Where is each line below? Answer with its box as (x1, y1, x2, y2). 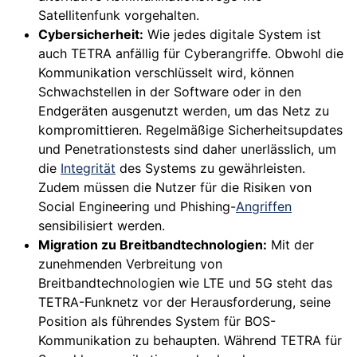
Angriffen (236, 198, 292, 215)
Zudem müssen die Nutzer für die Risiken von (38, 179, 312, 196)
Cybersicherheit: (38, 26, 143, 43)
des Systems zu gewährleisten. (116, 160, 305, 177)
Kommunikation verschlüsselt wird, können (38, 65, 294, 81)
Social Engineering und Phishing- (38, 198, 236, 215)
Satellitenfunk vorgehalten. (38, 7, 199, 24)
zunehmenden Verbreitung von (38, 256, 222, 273)
